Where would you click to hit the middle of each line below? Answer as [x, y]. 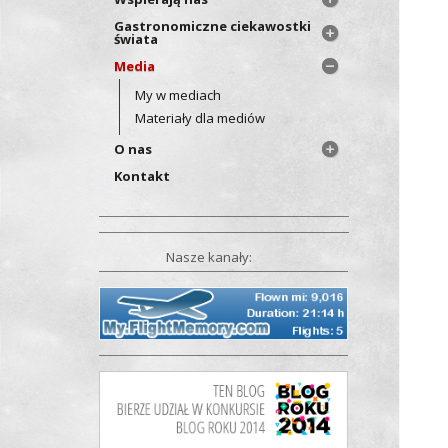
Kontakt [142, 175]
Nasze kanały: [214, 256]
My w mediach [178, 94]
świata [136, 38]
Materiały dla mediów [200, 117]
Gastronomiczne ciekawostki [213, 25]
